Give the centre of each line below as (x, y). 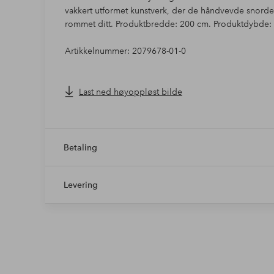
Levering (80, 184)
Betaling (80, 147)
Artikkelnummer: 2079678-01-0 (125, 50)
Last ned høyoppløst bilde (130, 91)
